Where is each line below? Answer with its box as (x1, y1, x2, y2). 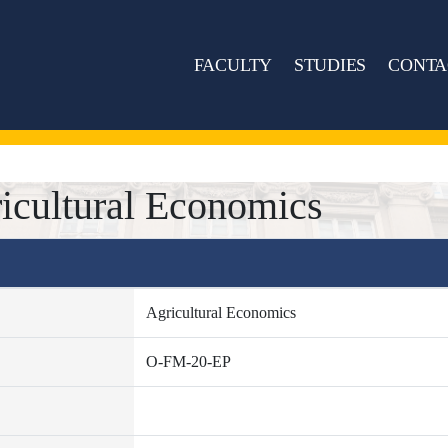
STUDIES (294, 54, 366, 75)
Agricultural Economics (145, 304, 296, 321)
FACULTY (194, 54, 273, 75)
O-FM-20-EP (145, 353, 231, 370)
